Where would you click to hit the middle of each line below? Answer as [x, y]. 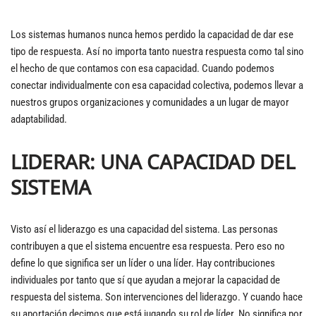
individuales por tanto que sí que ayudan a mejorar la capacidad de [145, 280]
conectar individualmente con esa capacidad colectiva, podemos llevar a [157, 85]
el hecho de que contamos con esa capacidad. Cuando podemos [142, 68]
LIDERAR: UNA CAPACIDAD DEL [153, 162]
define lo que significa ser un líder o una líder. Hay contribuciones [143, 263]
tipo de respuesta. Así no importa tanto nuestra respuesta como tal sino [157, 51]
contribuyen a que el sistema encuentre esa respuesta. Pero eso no [148, 246]
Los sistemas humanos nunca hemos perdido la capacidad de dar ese [152, 35]
